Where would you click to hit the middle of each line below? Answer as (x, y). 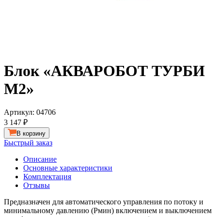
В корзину (31, 133)
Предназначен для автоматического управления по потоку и (104, 201)
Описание (40, 159)
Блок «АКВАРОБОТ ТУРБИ (104, 70)
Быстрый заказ (28, 142)
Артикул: (20, 112)
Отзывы (37, 185)
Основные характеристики (68, 168)
